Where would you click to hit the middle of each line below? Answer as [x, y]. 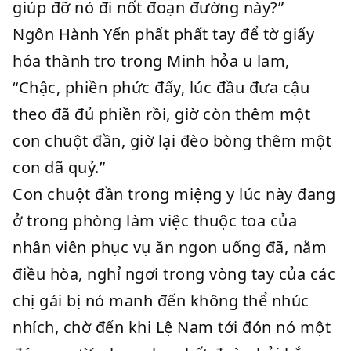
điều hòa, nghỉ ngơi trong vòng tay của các [174, 274]
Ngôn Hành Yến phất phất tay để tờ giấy [163, 34]
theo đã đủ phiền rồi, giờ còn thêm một [161, 114]
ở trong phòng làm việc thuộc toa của [155, 221]
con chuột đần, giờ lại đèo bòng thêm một [172, 141]
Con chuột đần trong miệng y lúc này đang [174, 194]
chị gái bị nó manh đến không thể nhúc [161, 300]
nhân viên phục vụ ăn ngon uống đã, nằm [170, 247]
